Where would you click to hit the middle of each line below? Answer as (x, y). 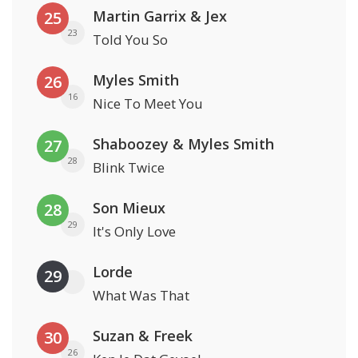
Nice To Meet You (148, 104)
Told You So (130, 40)
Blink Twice (129, 168)
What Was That (141, 296)
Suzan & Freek (143, 336)
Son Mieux (129, 208)
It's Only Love (134, 232)
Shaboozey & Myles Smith (183, 144)
